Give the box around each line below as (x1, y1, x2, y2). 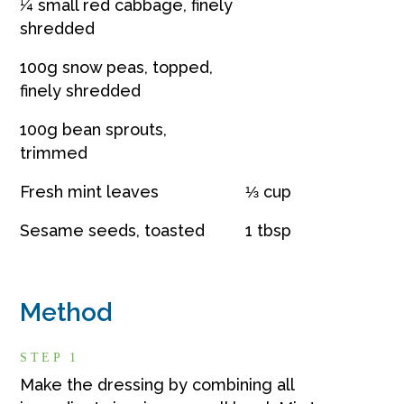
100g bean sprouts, (20, 119, 168, 139)
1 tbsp (245, 220, 292, 240)
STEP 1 (20, 350, 79, 364)
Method (20, 297, 113, 327)
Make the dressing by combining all (20, 374, 295, 394)
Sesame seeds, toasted (20, 220, 206, 240)
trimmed (20, 142, 88, 162)
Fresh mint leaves (20, 181, 160, 201)
